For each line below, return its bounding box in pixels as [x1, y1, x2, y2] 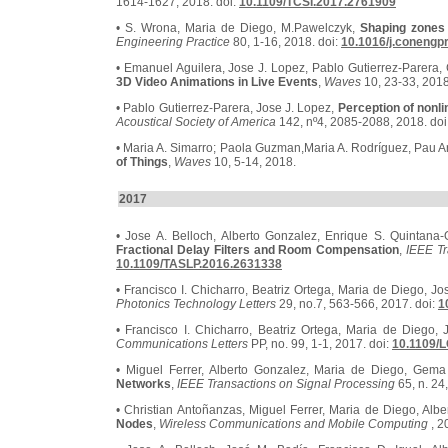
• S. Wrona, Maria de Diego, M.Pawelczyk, [116, 21, 361, 35]
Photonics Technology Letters [116, 297, 276, 311]
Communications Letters [116, 337, 248, 351]
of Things [116, 155, 168, 169]
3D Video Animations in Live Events [116, 75, 318, 89]
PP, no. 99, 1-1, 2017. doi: [248, 337, 392, 351]
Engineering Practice [116, 35, 230, 49]
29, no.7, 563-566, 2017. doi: [276, 297, 438, 311]
